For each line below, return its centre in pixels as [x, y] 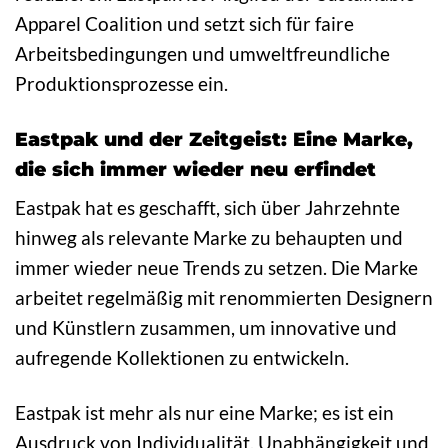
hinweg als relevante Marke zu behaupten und [209, 238]
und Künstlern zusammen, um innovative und [206, 328]
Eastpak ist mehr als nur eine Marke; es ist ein [204, 413]
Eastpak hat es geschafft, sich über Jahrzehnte [207, 208]
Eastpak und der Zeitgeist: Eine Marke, [214, 138]
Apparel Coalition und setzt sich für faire [184, 23]
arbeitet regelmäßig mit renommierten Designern [224, 298]
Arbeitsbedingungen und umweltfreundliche [202, 53]
